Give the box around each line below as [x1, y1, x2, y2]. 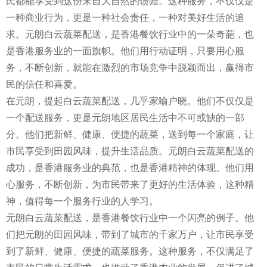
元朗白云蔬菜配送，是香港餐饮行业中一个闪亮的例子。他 [6, 212, 254, 223]
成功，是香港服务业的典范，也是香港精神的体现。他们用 [6, 162, 254, 173]
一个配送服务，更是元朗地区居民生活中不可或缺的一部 [6, 112, 244, 123]
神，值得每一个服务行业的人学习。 [6, 195, 159, 206]
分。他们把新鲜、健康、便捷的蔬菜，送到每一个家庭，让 [6, 129, 254, 139]
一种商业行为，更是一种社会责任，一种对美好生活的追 [6, 12, 244, 23]
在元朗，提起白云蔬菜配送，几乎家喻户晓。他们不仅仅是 [6, 95, 254, 106]
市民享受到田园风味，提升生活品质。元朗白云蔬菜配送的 [6, 145, 254, 156]
